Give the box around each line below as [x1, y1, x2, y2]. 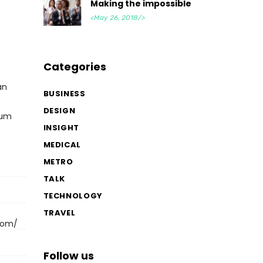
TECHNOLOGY [43, 190, 103, 201]
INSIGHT [43, 122, 80, 133]
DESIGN [43, 104, 76, 116]
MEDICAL [43, 139, 82, 150]
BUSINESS [43, 87, 86, 99]
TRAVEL [43, 207, 76, 218]
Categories [43, 59, 106, 74]
